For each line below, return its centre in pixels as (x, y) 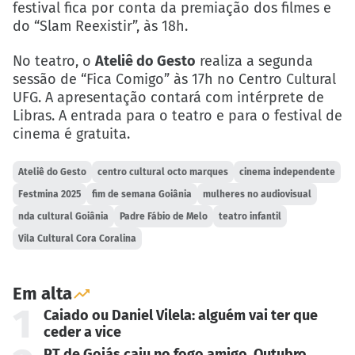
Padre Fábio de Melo (164, 216)
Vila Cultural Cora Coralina (78, 238)
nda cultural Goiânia (64, 216)
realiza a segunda (254, 61)
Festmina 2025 (50, 194)
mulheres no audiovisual (258, 194)
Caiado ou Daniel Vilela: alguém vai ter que (180, 316)
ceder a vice (82, 332)
